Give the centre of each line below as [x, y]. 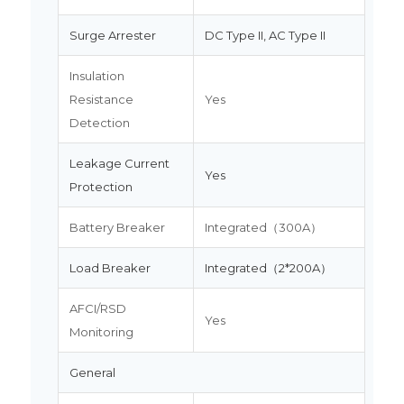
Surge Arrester [112, 35]
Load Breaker [110, 267]
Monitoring [101, 331]
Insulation [96, 75]
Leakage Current [119, 163]
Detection [99, 122]
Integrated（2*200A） [268, 267]
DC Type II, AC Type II [265, 35]
